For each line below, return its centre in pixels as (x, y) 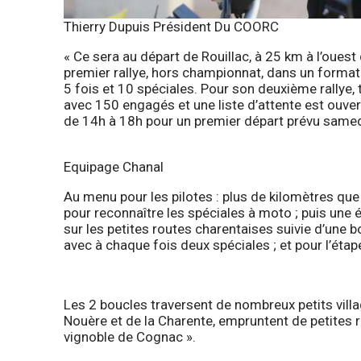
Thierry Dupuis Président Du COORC (171, 27)
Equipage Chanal (114, 167)
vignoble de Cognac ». (130, 337)
